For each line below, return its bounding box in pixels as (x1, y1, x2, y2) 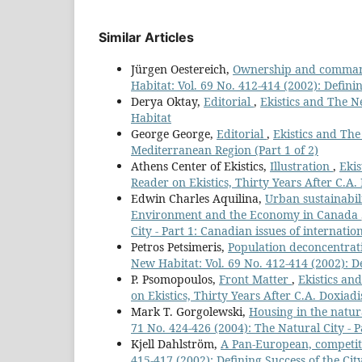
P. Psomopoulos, (131, 271, 219, 288)
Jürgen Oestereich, (131, 61, 233, 78)
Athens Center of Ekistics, (131, 158, 270, 175)
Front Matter (219, 271, 292, 288)
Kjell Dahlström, (131, 336, 221, 352)
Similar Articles (99, 29, 194, 46)
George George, (131, 126, 217, 142)
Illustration (270, 158, 333, 175)
